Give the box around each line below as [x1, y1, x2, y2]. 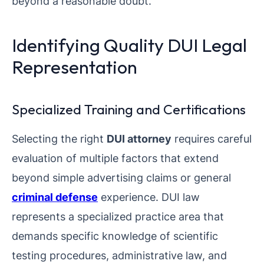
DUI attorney [107, 131, 171, 145]
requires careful [171, 131, 252, 145]
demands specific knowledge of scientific [12, 229, 218, 242]
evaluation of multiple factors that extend [12, 151, 219, 164]
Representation [12, 55, 137, 78]
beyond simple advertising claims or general [12, 170, 231, 184]
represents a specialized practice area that [12, 209, 224, 223]
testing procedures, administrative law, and [12, 248, 227, 262]
